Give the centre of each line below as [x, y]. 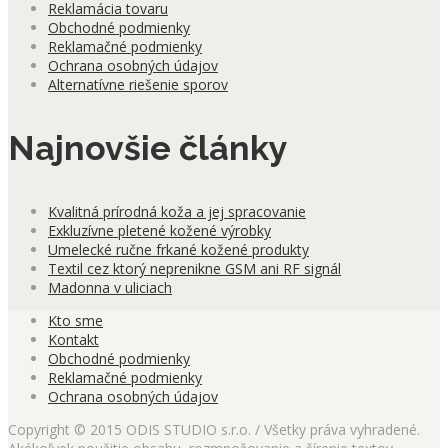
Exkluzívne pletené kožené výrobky [159, 231]
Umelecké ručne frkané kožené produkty [178, 250]
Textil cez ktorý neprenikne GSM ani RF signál [194, 269]
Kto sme [75, 321]
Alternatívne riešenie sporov [138, 85]
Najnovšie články [148, 148]
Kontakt [73, 340]
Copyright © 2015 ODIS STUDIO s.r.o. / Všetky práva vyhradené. [214, 430]
